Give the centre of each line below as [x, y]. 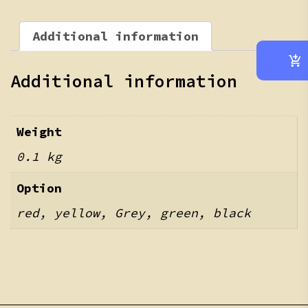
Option [39, 188]
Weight [39, 132]
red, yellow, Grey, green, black [134, 213]
